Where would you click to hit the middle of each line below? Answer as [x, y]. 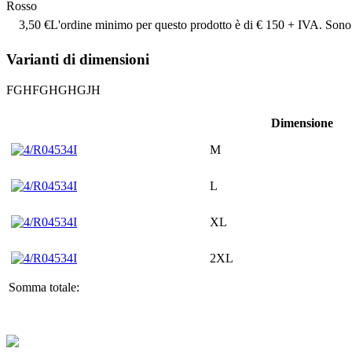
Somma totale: [44, 287]
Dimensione [302, 123]
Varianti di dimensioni [78, 60]
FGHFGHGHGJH [53, 90]
